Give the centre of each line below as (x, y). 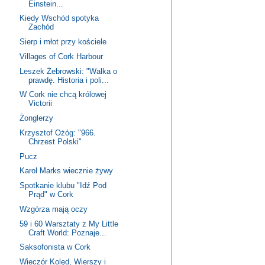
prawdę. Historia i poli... (69, 80)
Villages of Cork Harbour (62, 56)
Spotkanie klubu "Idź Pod (63, 186)
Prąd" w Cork (51, 195)
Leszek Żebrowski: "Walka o (69, 71)
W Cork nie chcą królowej (63, 95)
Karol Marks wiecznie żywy (67, 171)
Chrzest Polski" (55, 141)
